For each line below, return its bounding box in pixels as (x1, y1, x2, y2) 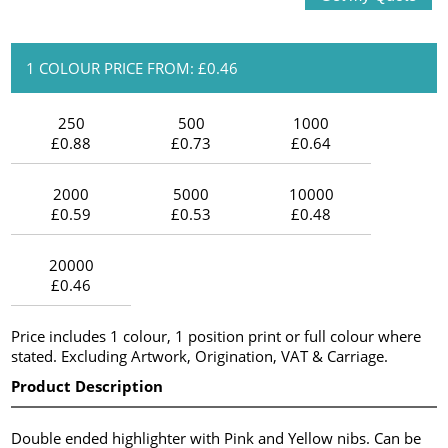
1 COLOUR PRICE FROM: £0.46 (26, 57, 239, 78)
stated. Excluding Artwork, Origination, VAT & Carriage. (11, 345, 389, 366)
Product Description (11, 375, 164, 396)
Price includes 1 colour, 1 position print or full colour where (11, 325, 422, 346)
